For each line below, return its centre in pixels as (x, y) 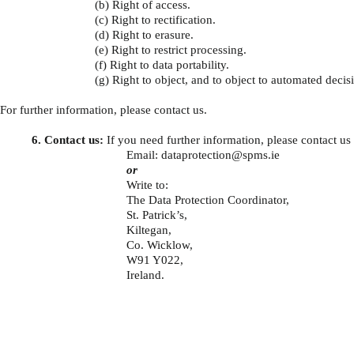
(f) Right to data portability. (162, 64)
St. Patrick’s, (157, 215)
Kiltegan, (149, 230)
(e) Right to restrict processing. (172, 49)
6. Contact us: (68, 139)
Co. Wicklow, (160, 245)
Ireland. (147, 275)
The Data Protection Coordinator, (208, 200)
